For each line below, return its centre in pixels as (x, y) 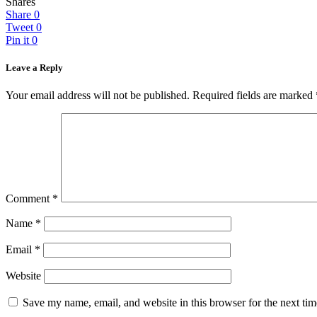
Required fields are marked (254, 96)
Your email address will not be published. (98, 96)
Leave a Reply (34, 68)
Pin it (17, 40)
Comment (29, 199)
